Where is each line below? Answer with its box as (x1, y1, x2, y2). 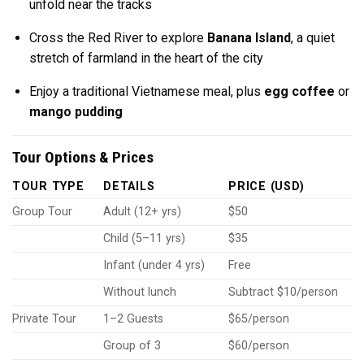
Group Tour (12, 205, 72, 219)
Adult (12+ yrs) (103, 205, 182, 219)
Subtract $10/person (228, 285, 339, 300)
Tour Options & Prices (12, 147, 154, 167)
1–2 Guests (103, 312, 164, 327)
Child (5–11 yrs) (103, 232, 186, 246)
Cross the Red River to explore (28, 29, 207, 45)
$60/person (228, 339, 290, 353)
